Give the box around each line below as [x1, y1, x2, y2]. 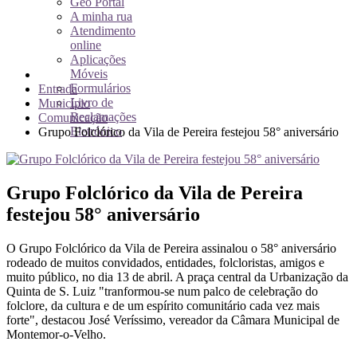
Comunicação [38, 111, 108, 124]
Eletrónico [70, 124, 122, 138]
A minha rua [70, 10, 132, 23]
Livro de [70, 96, 113, 109]
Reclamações [70, 110, 136, 124]
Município [38, 96, 90, 110]
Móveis [70, 67, 108, 80]
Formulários [70, 81, 131, 95]
